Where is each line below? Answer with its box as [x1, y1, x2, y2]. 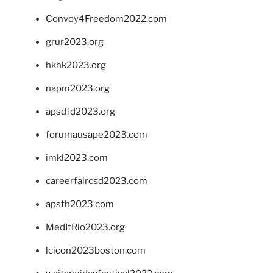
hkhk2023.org [46, 59, 106, 71]
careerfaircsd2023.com [46, 175, 147, 186]
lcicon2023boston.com [46, 244, 146, 256]
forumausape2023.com [46, 129, 147, 140]
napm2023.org [46, 82, 110, 94]
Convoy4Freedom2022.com [46, 13, 167, 24]
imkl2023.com [46, 152, 108, 163]
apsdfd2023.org [46, 105, 115, 117]
